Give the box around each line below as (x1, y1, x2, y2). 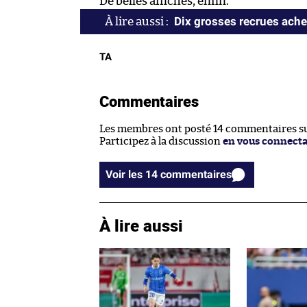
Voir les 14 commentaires (160, 167, 232, 181)
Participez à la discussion (99, 136, 223, 147)
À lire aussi (99, 214, 183, 236)
